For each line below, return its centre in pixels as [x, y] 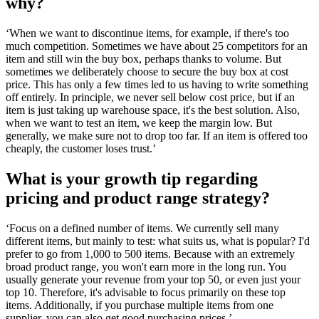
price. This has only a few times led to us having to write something [157, 84]
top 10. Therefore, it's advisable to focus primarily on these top [146, 292]
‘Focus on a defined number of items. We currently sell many [142, 228]
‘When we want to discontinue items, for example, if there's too [147, 33]
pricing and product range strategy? [138, 198]
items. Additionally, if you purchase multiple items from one [140, 305]
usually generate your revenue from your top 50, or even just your [153, 279]
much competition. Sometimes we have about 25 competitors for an [157, 46]
